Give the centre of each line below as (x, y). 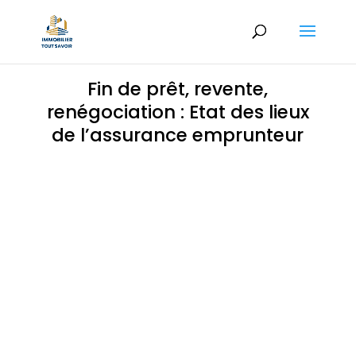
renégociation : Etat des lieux (178, 112)
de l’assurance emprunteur (178, 135)
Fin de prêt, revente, (178, 89)
